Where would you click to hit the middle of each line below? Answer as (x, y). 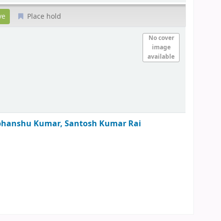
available (161, 56)
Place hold (43, 16)
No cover (161, 38)
